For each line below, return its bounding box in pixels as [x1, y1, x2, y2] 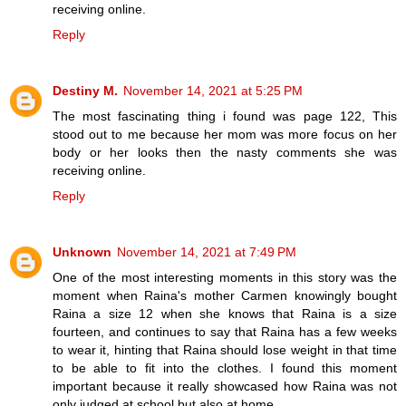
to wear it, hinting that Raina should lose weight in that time [53, 342, 397, 357]
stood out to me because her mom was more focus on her [53, 126, 397, 141]
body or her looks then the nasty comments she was [53, 144, 397, 159]
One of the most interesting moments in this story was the [53, 269, 397, 285]
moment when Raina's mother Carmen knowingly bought [53, 287, 397, 303]
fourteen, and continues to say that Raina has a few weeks [53, 324, 397, 339]
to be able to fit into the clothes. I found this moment [53, 360, 397, 375]
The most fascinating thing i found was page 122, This [53, 108, 397, 123]
